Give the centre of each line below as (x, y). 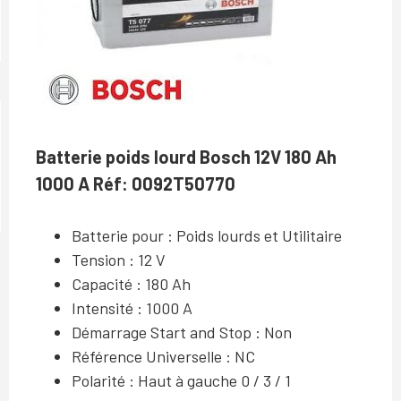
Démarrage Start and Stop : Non (182, 332)
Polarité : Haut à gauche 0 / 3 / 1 (181, 380)
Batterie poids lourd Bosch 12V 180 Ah (186, 157)
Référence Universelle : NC (163, 356)
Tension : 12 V (119, 260)
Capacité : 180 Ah (131, 284)
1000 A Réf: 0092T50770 (136, 183)
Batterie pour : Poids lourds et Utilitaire (207, 235)
